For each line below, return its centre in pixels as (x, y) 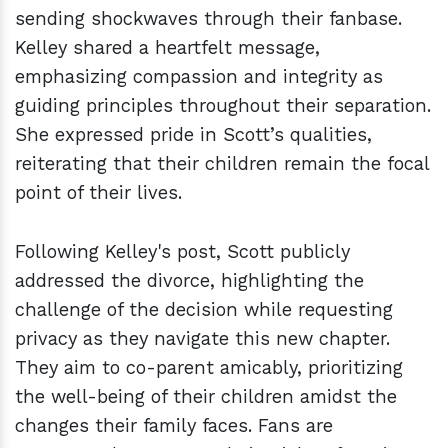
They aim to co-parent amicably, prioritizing (209, 368)
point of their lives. (98, 193)
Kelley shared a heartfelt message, (167, 48)
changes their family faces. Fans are (174, 426)
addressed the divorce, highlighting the (189, 281)
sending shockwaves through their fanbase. (208, 19)
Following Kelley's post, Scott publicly (182, 252)
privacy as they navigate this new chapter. (202, 339)
